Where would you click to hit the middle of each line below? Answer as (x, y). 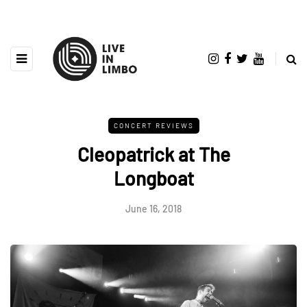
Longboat (153, 178)
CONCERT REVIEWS (153, 125)
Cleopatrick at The (153, 154)
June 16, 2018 (153, 208)
